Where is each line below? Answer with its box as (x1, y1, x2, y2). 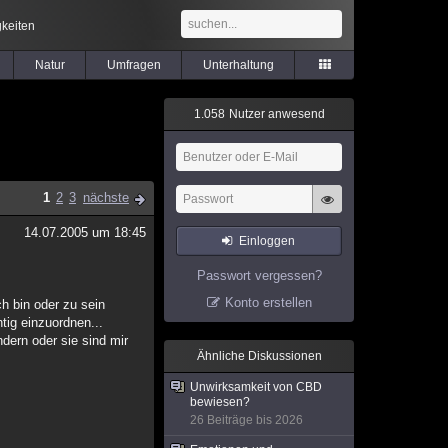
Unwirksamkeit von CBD (190, 380, 322, 394)
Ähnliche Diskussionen (196, 349, 322, 363)
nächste (83, 190, 129, 205)
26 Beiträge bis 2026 (190, 413, 303, 427)
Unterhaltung (202, 58, 274, 72)
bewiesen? (190, 395, 250, 409)
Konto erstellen (224, 295, 312, 310)
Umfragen (106, 58, 161, 72)
